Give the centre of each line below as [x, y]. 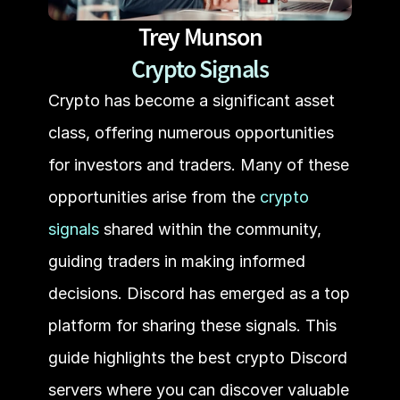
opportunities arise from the [151, 197]
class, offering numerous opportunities [191, 133]
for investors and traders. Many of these [198, 165]
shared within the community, [210, 229]
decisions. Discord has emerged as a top [199, 293]
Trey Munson [200, 37]
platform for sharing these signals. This [192, 325]
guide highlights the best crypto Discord [197, 358]
